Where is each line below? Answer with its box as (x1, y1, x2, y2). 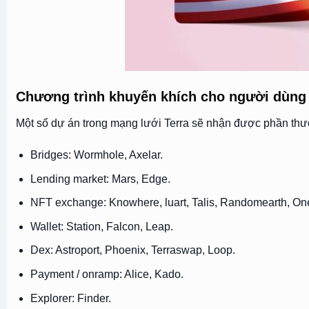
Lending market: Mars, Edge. (30, 172, 170, 185)
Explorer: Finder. (30, 292, 111, 304)
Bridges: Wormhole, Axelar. (30, 149, 163, 161)
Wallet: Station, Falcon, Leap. (30, 220, 173, 232)
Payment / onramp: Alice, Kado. (30, 268, 183, 280)
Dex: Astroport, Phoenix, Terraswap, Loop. (30, 244, 235, 257)
